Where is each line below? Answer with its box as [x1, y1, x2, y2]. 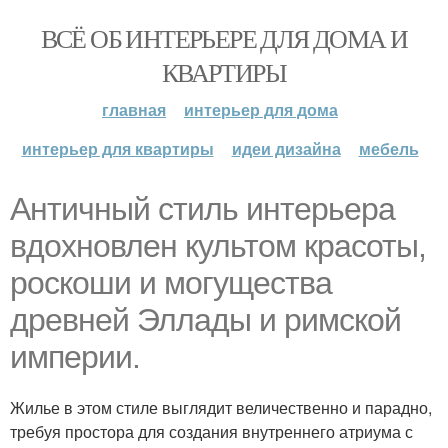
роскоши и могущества [10, 265, 332, 301]
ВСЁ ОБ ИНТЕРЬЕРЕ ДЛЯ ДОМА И [40, 21, 408, 55]
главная [102, 98, 166, 121]
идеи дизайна [231, 137, 341, 160]
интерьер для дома [184, 98, 338, 121]
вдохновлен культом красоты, [10, 228, 426, 264]
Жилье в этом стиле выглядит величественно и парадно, [10, 396, 432, 419]
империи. [10, 339, 140, 375]
